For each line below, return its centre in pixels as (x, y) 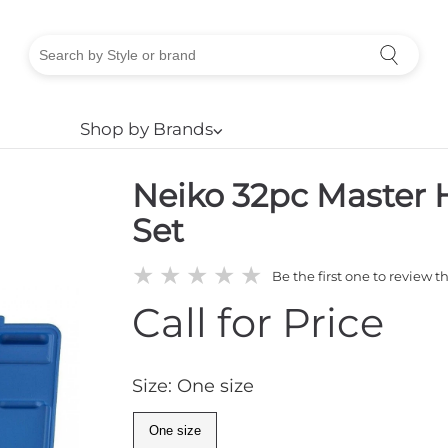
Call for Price (258, 323)
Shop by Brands (146, 129)
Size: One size (193, 386)
